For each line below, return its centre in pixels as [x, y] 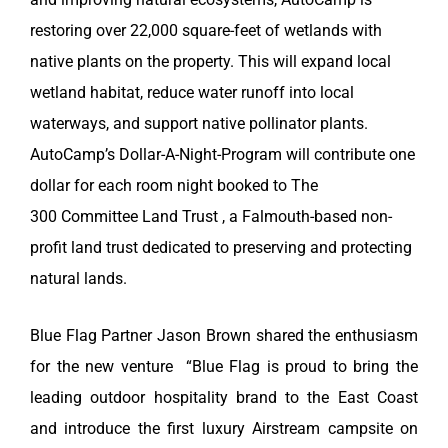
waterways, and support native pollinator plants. [199, 124]
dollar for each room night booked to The [174, 186]
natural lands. [78, 279]
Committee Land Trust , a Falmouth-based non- [226, 217]
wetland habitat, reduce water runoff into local [192, 93]
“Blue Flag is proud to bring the [302, 367]
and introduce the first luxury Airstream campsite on [224, 429]
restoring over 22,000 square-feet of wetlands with [206, 31]
